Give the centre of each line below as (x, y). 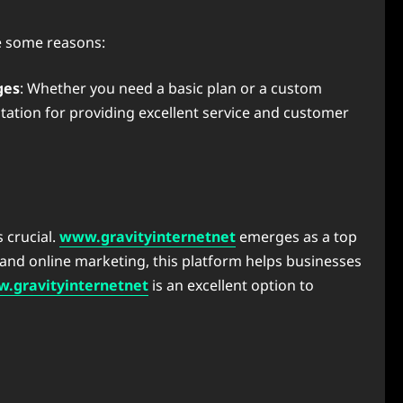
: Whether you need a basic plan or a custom (171, 88)
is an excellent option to (231, 285)
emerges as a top (296, 237)
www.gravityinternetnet (148, 237)
